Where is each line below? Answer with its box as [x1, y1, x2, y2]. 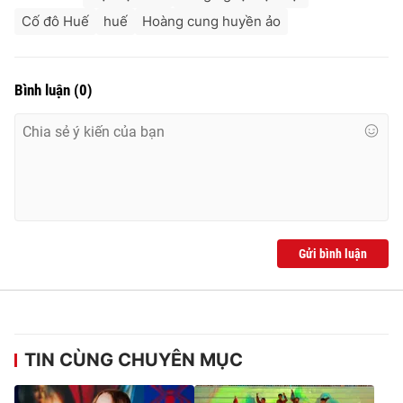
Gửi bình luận [299, 246, 367, 262]
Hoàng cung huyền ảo [142, 13, 281, 31]
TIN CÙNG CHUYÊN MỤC [24, 349, 243, 372]
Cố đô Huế [22, 13, 89, 31]
